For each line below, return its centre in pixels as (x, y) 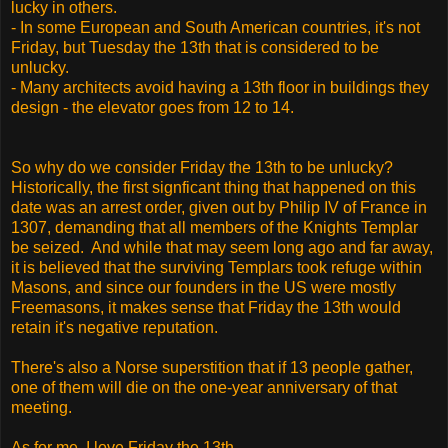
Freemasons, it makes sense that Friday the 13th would (206, 307)
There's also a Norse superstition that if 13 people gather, (212, 367)
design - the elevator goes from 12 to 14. (152, 107)
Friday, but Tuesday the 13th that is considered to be (195, 47)
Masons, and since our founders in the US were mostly (203, 287)
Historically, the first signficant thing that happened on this (213, 187)
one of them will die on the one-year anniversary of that (204, 387)
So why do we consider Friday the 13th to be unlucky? (202, 167)
